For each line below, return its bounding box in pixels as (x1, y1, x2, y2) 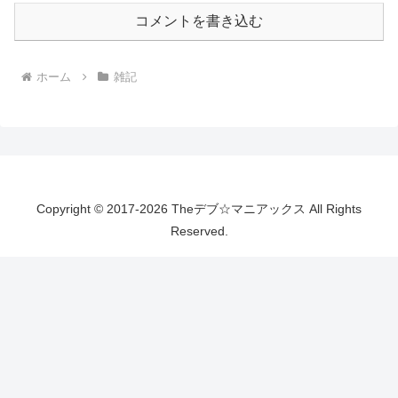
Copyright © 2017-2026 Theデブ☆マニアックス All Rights (36, 201, 362, 216)
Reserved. (170, 223, 228, 238)
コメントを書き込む (135, 12, 263, 28)
